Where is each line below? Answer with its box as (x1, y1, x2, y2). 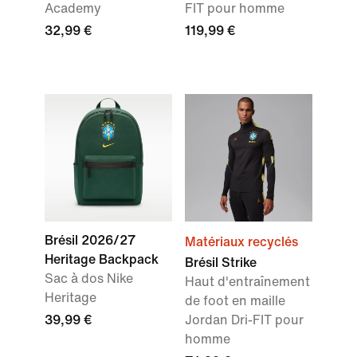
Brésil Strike (185, 256, 257, 270)
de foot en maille (185, 294, 285, 308)
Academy (45, 2, 101, 16)
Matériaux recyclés (185, 235, 298, 249)
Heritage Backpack (45, 253, 159, 267)
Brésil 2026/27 (45, 233, 135, 248)
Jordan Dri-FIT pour (185, 313, 304, 328)
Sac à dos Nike (45, 272, 133, 286)
